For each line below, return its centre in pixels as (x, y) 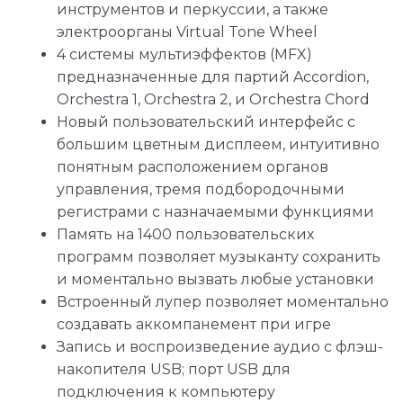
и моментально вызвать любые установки (215, 280)
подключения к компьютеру (166, 392)
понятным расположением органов (193, 167)
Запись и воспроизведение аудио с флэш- (220, 347)
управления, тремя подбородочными (201, 190)
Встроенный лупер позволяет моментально (223, 302)
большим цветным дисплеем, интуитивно (218, 145)
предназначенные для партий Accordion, (213, 77)
